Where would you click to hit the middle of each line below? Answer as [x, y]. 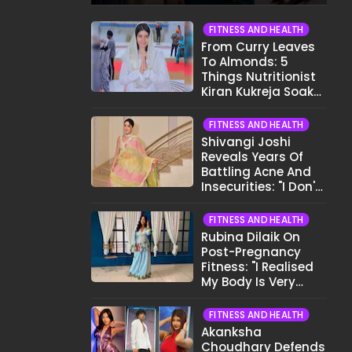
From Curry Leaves [258, 47]
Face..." [221, 216]
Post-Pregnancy [251, 252]
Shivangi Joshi [246, 142]
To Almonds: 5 [245, 62]
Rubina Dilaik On [251, 237]
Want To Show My [255, 202]
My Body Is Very [248, 282]
